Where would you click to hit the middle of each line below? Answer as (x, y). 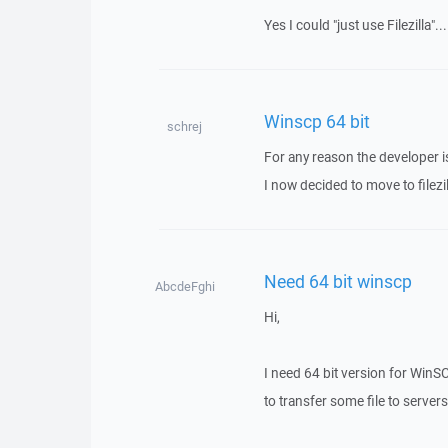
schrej (185, 126)
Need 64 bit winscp (337, 280)
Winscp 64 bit (316, 120)
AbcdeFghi (184, 286)
